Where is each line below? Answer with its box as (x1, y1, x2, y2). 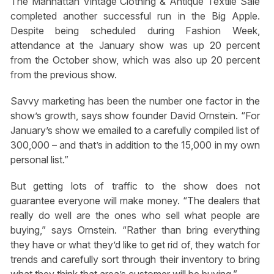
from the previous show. (10, 68, 117, 81)
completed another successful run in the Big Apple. (10, 9, 261, 22)
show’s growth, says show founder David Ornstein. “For (10, 109, 261, 122)
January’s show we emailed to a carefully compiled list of (10, 124, 261, 136)
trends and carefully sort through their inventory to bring (10, 253, 261, 266)
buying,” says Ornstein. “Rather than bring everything (10, 224, 261, 237)
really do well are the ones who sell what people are (10, 209, 261, 222)
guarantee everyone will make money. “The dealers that (10, 194, 261, 207)
